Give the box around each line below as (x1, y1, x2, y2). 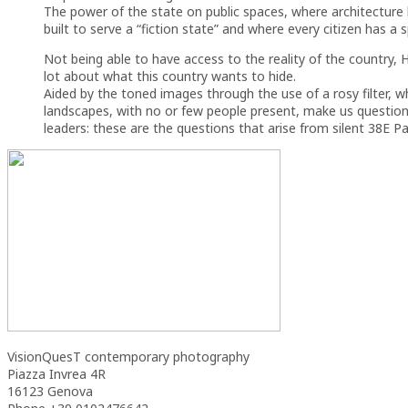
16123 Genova (7, 382, 93, 400)
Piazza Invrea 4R (7, 364, 106, 382)
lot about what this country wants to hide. (44, 66, 296, 85)
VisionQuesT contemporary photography (7, 347, 250, 365)
